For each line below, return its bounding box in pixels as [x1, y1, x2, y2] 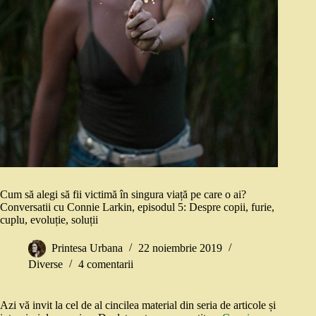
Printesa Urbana [51, 242, 123, 255]
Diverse [28, 258, 63, 271]
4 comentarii [78, 258, 133, 271]
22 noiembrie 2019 [138, 242, 222, 255]
